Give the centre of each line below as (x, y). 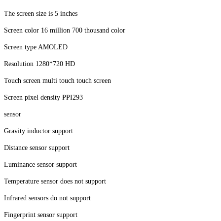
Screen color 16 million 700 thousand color (65, 30)
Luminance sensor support (40, 164)
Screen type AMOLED (36, 47)
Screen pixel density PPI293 (43, 97)
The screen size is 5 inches (41, 13)
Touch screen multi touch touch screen (57, 80)
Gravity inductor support (38, 131)
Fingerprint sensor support (41, 215)
